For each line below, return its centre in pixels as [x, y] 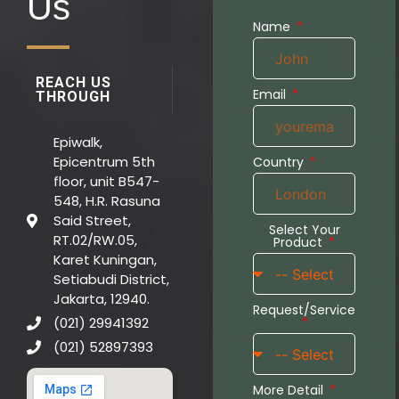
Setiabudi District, [111, 280]
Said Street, [92, 221]
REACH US [73, 83]
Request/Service [304, 310]
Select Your [304, 230]
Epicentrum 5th [104, 162]
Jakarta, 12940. [102, 299]
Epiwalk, [78, 142]
